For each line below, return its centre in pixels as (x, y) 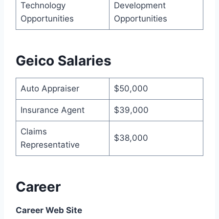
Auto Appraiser (50, 88)
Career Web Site (49, 210)
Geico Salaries (64, 60)
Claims (33, 131)
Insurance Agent (52, 110)
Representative (50, 144)
